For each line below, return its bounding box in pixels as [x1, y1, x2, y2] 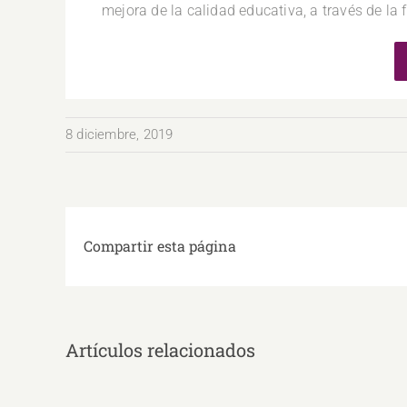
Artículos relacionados [65, 337, 255, 362]
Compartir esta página [84, 236, 236, 256]
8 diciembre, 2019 [65, 126, 174, 143]
